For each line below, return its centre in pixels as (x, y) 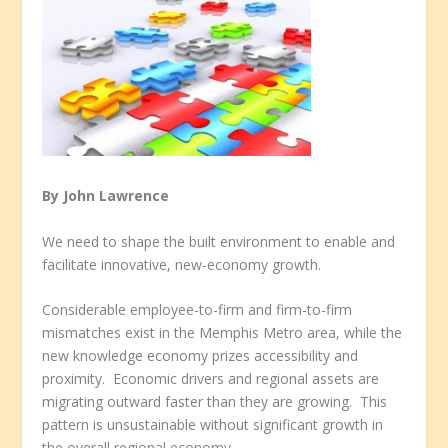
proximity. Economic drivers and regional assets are (211, 379)
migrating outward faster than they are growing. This (215, 402)
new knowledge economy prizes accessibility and (200, 356)
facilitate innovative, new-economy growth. (182, 264)
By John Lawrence (106, 196)
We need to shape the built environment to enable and (219, 241)
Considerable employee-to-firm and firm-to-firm (197, 310)
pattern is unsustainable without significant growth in (213, 425)
